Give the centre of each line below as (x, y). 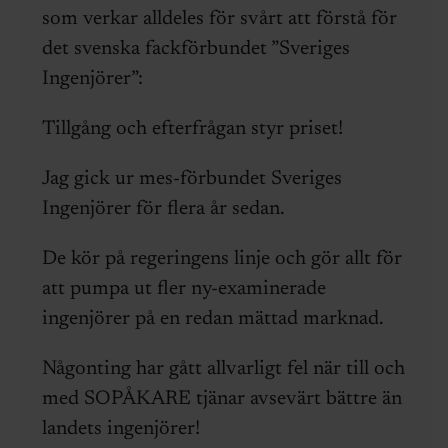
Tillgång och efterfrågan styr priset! (192, 128)
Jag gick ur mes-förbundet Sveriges (191, 178)
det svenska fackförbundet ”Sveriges (195, 48)
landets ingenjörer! (120, 428)
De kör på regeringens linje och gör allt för (221, 258)
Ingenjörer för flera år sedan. (163, 208)
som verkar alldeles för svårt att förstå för (219, 18)
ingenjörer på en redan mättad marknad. (212, 318)
